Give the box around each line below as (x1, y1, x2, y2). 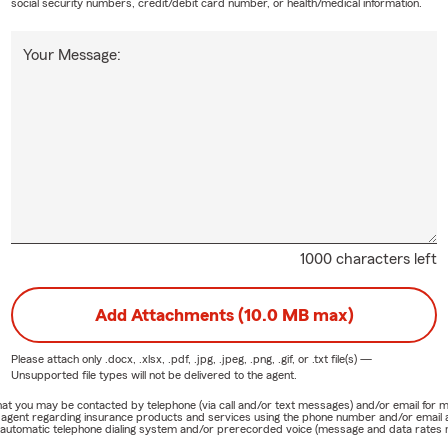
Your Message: (22, 46, 121, 63)
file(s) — (327, 352, 372, 365)
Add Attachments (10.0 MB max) (94, 305, 354, 324)
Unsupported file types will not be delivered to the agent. (10, 368, 297, 381)
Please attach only (10, 352, 105, 365)
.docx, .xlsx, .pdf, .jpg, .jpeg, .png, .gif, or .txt (104, 352, 328, 365)
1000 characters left (300, 250, 438, 267)
